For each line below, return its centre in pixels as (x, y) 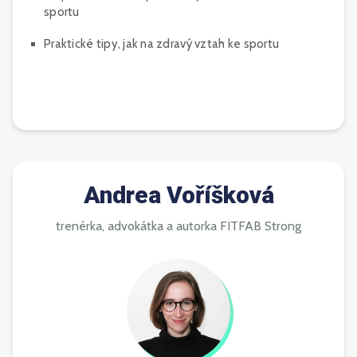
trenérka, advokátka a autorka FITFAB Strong (178, 226)
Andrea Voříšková (178, 195)
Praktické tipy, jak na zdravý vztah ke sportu (162, 44)
